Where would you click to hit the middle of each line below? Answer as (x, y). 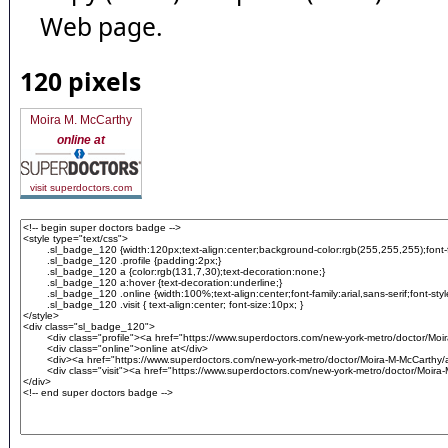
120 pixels (80, 81)
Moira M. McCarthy (81, 120)
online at (81, 140)
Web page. (101, 26)
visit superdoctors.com (81, 187)
